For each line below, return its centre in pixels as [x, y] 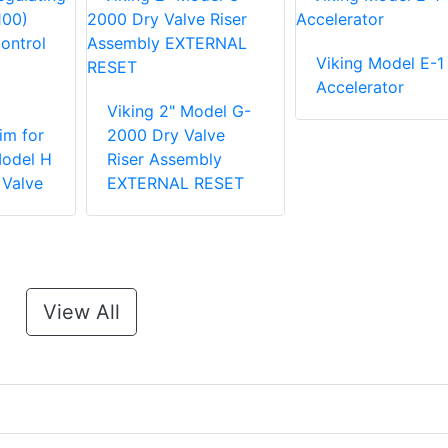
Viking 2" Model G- [179, 111]
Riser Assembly [164, 159]
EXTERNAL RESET [175, 183]
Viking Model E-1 [379, 63]
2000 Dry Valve [166, 135]
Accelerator [359, 87]
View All [81, 312]
